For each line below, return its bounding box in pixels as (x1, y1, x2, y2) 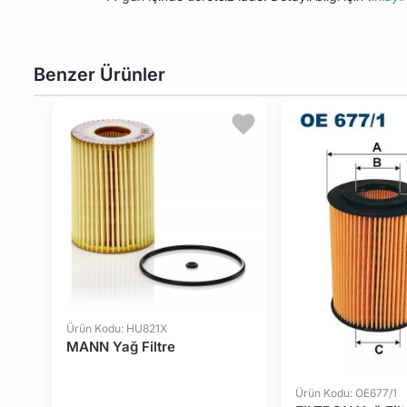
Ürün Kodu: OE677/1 (295, 385, 397, 400)
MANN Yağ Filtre (66, 338, 175, 356)
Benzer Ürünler (34, 63, 165, 85)
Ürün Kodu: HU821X (66, 322, 167, 336)
